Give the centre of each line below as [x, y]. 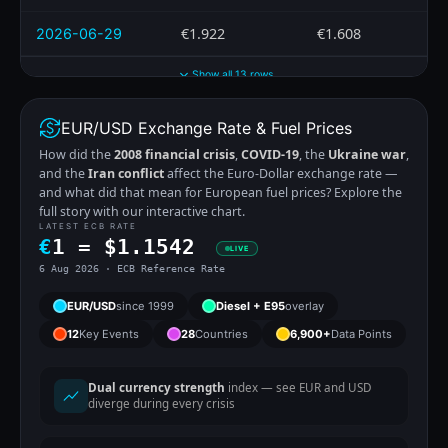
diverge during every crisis [161, 403]
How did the [76, 154]
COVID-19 [270, 154]
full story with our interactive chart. [142, 211]
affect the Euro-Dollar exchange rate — [280, 173]
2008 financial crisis [174, 154]
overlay [304, 305]
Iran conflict [126, 173]
